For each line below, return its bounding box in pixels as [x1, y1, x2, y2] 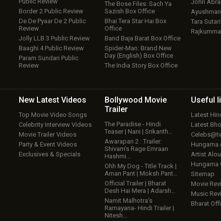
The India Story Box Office [105, 62, 178, 70]
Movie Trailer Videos [18, 131, 76, 139]
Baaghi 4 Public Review [18, 44, 84, 52]
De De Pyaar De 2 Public [18, 17, 86, 25]
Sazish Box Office [105, 7, 155, 15]
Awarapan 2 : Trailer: [105, 138, 162, 146]
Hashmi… [105, 152, 131, 160]
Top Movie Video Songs [18, 111, 87, 119]
